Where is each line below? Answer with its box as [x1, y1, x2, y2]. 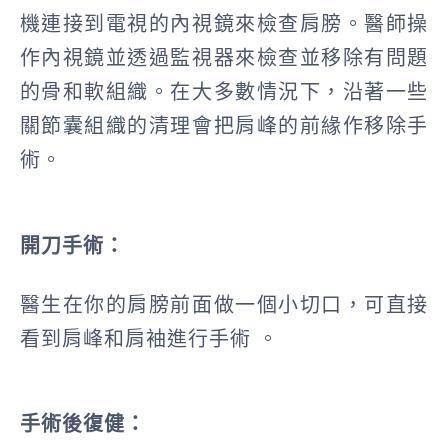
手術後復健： [19, 412, 146, 437]
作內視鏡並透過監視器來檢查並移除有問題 [19, 46, 429, 71]
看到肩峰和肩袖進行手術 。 [19, 327, 279, 352]
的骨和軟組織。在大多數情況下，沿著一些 [19, 80, 429, 105]
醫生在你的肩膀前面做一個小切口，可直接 [19, 293, 429, 318]
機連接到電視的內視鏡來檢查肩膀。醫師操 [19, 12, 429, 37]
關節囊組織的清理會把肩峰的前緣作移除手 [19, 114, 429, 139]
